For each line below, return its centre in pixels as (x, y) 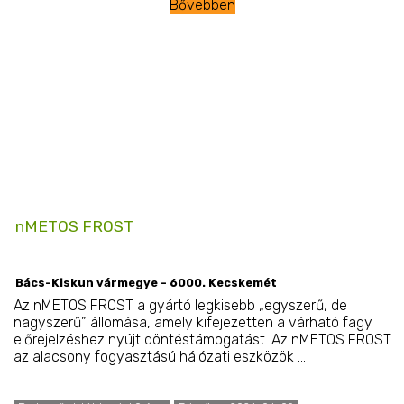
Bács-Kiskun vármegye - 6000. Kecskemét (146, 283)
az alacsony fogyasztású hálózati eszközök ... (159, 356)
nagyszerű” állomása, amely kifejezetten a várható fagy (193, 322)
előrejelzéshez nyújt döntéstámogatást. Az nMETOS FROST (202, 339)
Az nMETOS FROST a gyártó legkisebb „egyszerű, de (180, 305)
